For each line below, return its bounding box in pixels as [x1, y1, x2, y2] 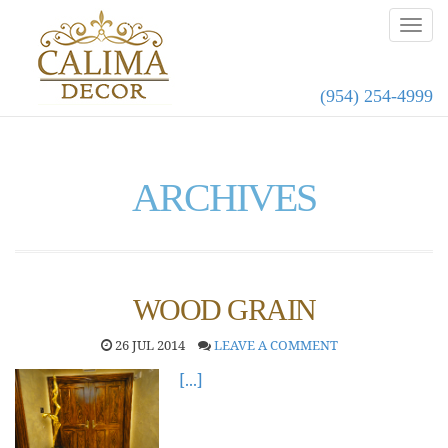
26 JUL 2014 [111, 336, 185, 354]
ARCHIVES [132, 175, 316, 220]
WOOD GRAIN [132, 293, 316, 326]
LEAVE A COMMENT [213, 336, 338, 354]
